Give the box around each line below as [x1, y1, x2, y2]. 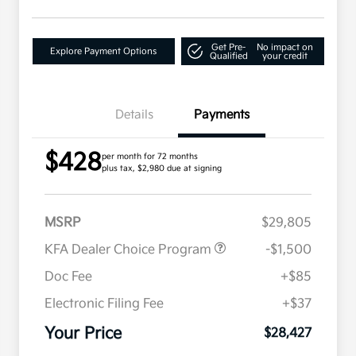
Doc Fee [44, 269, 92, 285]
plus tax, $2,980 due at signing [102, 164, 222, 174]
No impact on [256, 41, 313, 52]
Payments [194, 107, 250, 123]
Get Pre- [211, 41, 246, 52]
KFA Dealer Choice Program [44, 242, 215, 258]
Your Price [44, 324, 122, 344]
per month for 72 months [102, 152, 198, 162]
